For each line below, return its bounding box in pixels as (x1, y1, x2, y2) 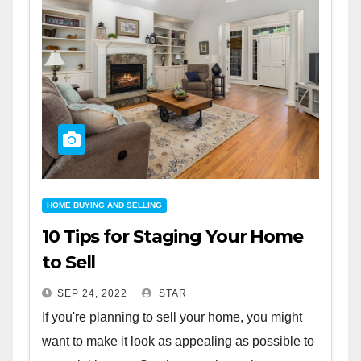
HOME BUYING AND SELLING (47, 200, 162, 210)
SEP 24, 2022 (57, 287, 127, 299)
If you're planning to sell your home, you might (42, 309, 302, 324)
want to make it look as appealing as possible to (42, 334, 314, 348)
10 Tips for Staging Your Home (42, 225, 304, 247)
